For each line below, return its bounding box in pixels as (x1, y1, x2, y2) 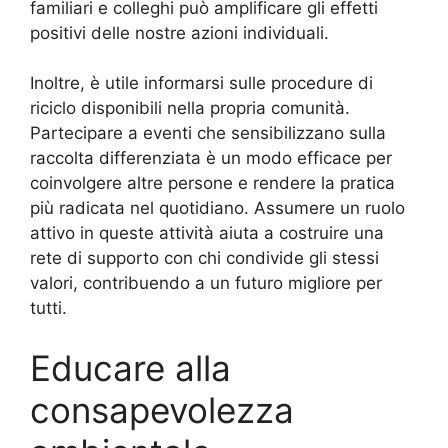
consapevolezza (30, 388, 294, 431)
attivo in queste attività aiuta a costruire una (30, 223, 384, 244)
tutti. (30, 298, 67, 319)
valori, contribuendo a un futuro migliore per (30, 273, 382, 294)
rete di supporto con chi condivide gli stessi (30, 248, 379, 269)
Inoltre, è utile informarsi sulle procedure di (30, 73, 373, 94)
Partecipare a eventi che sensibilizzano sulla (30, 123, 386, 144)
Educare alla (30, 346, 231, 389)
